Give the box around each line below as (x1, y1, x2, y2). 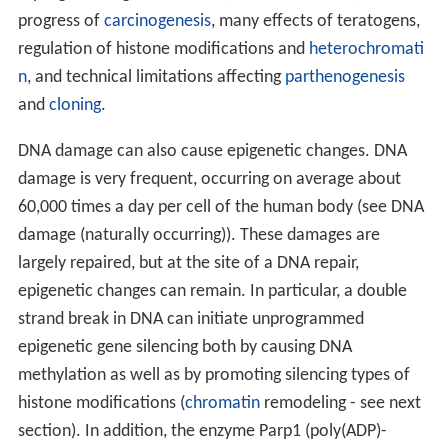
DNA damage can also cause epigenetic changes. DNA (17, 142, 407, 162)
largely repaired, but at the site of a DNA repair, (17, 254, 359, 274)
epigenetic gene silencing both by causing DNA (17, 338, 352, 358)
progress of (17, 12, 104, 32)
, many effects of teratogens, (210, 12, 420, 32)
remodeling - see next (259, 394, 421, 414)
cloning (48, 96, 101, 116)
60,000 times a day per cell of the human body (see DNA (17, 198, 424, 218)
